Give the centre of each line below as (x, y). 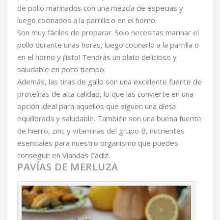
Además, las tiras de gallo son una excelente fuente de (110, 81)
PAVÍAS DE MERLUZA (68, 166)
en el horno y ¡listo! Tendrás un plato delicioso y (97, 57)
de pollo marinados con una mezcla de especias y (100, 8)
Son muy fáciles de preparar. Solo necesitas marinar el (108, 32)
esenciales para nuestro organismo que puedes (98, 143)
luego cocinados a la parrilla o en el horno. (87, 20)
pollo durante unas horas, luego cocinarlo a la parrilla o (108, 44)
